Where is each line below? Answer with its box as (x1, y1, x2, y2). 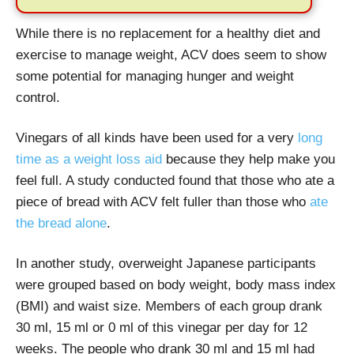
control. (16, 89, 60, 105)
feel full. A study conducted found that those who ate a (16, 172, 334, 188)
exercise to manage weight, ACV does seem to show (16, 47, 326, 62)
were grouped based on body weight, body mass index (16, 277, 336, 292)
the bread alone (16, 215, 107, 231)
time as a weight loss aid (16, 151, 162, 167)
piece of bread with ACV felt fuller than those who (16, 194, 310, 209)
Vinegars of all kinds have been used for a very (16, 130, 298, 145)
